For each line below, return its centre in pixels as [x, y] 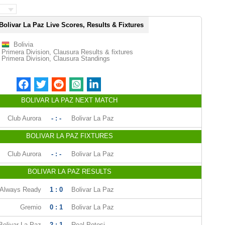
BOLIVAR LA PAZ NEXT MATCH [69, 100]
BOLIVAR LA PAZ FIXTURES [69, 136]
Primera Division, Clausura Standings [55, 59]
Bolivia [23, 44]
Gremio [30, 207]
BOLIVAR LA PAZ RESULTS [69, 172]
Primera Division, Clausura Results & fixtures [67, 52]
